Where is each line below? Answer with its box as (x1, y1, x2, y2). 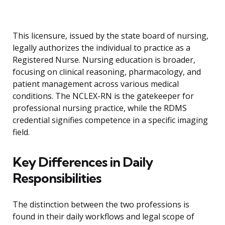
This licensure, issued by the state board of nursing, (13, 30, 208, 42)
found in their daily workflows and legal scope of (13, 211, 194, 222)
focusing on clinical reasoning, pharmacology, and (13, 66, 201, 78)
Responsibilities (13, 170, 101, 187)
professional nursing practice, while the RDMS (13, 102, 187, 114)
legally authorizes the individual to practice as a (13, 42, 190, 54)
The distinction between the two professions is (13, 199, 189, 210)
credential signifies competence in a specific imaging (13, 115, 208, 126)
